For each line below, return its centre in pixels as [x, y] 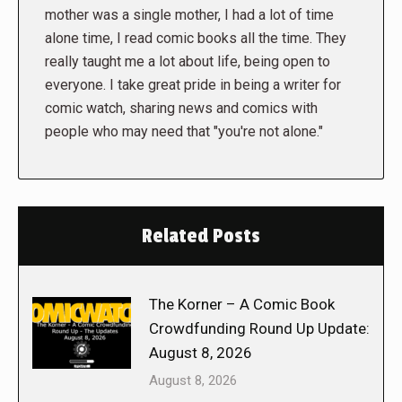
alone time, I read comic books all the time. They [196, 38]
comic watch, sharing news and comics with [181, 108]
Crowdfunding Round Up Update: [259, 328]
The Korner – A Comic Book [242, 304]
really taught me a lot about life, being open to [188, 61]
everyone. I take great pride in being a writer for [193, 84]
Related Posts [201, 236]
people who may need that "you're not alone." [184, 131]
